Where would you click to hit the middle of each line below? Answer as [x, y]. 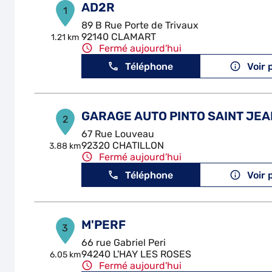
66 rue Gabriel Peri [123, 243]
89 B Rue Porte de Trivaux [140, 25]
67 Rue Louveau [117, 134]
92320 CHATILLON [122, 145]
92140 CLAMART [118, 37]
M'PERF [103, 225]
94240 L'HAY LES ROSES [136, 254]
